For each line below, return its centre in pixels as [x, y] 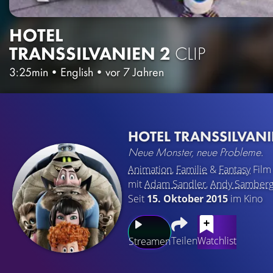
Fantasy [235, 169]
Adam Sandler [175, 184]
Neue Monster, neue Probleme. [196, 152]
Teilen [184, 240]
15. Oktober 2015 [187, 198]
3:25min [29, 72]
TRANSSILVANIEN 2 [90, 53]
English [77, 72]
